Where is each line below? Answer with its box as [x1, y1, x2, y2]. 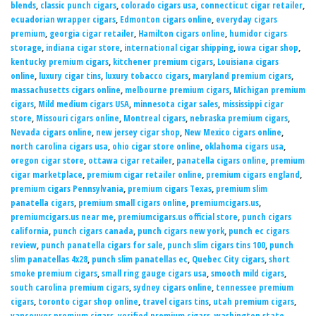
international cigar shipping [124, 42, 233, 54]
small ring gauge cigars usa [102, 267, 207, 280]
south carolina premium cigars [11, 281, 129, 294]
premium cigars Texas [128, 183, 212, 195]
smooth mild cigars [211, 267, 284, 280]
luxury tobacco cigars [105, 70, 188, 83]
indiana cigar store [46, 42, 120, 54]
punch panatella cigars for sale [41, 239, 163, 252]
